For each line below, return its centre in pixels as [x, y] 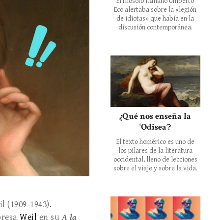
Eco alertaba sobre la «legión [155, 10]
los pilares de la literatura [155, 151]
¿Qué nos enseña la [155, 116]
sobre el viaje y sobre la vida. [155, 168]
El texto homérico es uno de [155, 142]
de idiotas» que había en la [155, 18]
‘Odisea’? [155, 127]
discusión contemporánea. [155, 27]
